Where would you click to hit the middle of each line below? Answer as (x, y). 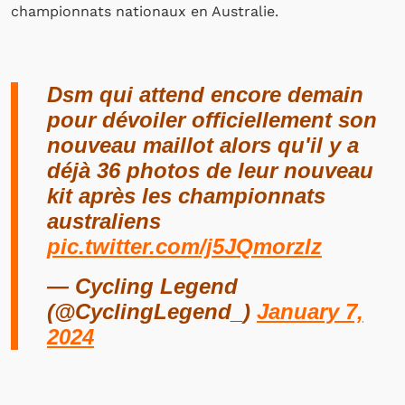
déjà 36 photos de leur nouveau (210, 170)
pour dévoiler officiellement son (212, 120)
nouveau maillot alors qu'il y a (203, 145)
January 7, (310, 311)
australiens (104, 221)
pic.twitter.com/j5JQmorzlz (184, 246)
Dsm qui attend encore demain (205, 94)
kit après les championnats (186, 196)
